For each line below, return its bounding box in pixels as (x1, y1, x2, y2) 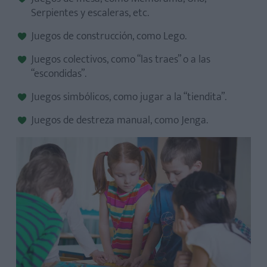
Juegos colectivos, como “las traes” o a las (31, 50, 210, 69)
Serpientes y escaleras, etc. (31, 4, 149, 22)
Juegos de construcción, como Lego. (31, 27, 187, 45)
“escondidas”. (31, 64, 86, 83)
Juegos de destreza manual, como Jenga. (31, 111, 208, 129)
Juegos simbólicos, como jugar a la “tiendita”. (31, 88, 226, 106)
